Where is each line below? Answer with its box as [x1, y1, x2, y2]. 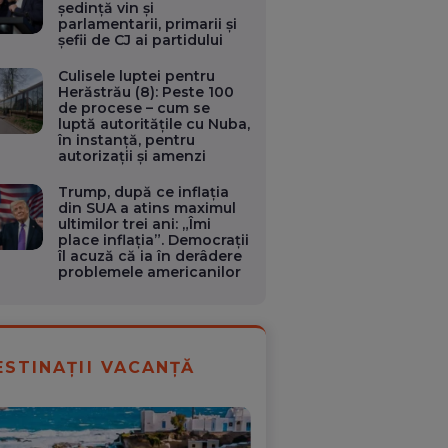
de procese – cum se [58, 99, 211, 117]
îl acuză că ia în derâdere [58, 247, 243, 265]
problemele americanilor [58, 263, 242, 281]
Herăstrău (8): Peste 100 [58, 83, 235, 101]
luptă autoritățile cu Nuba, [58, 115, 251, 133]
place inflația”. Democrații [58, 231, 250, 249]
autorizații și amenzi [58, 147, 207, 165]
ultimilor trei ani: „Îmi [58, 215, 212, 233]
